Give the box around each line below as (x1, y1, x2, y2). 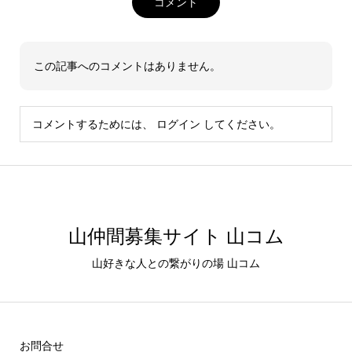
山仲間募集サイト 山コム (68, 222, 284, 248)
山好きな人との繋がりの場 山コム (92, 257, 260, 270)
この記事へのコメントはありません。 (33, 59, 221, 72)
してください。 (200, 117, 280, 130)
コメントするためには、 (31, 117, 156, 130)
